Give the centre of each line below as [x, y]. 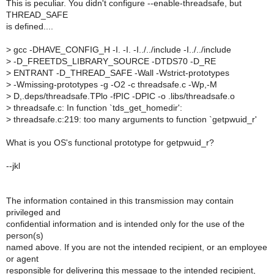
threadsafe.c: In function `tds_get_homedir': [97, 108]
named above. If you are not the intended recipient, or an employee [137, 247]
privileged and [33, 212]
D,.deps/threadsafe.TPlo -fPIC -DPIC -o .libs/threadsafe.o [123, 96]
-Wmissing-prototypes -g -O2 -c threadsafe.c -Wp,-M [114, 84]
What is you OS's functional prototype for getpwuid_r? [110, 143]
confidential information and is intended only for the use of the [125, 224]
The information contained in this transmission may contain [120, 201]
